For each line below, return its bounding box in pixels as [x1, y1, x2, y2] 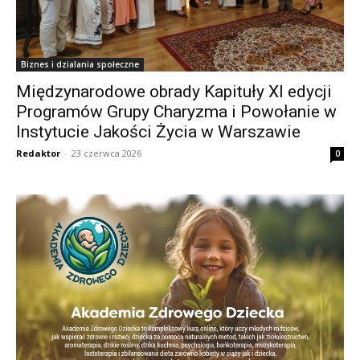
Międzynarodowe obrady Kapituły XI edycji [16, 82, 332, 102]
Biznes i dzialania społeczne [21, 59, 139, 71]
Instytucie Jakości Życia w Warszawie [16, 122, 301, 142]
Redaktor [16, 147, 60, 160]
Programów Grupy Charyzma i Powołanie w [16, 102, 337, 122]
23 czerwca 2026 [72, 147, 141, 160]
